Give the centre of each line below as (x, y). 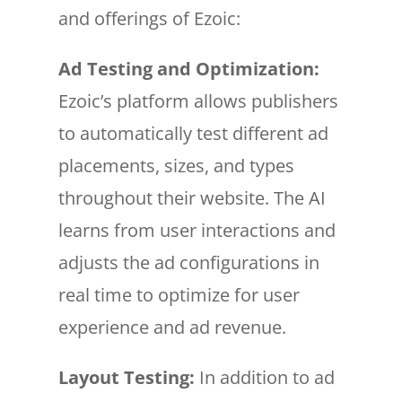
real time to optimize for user (179, 294)
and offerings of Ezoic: (149, 18)
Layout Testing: (126, 377)
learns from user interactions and (197, 230)
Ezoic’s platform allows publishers (198, 100)
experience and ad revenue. (172, 327)
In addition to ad (264, 377)
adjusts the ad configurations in (188, 262)
